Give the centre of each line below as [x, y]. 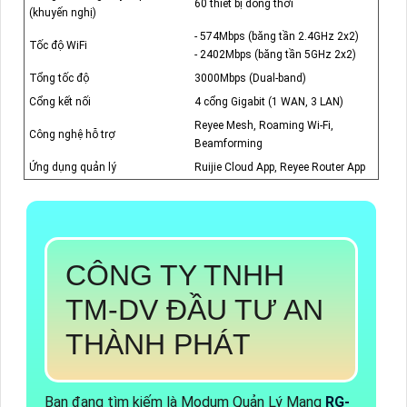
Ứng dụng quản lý [73, 168]
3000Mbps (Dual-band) [250, 79]
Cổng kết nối [60, 102]
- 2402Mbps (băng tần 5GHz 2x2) [275, 55]
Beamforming [228, 144]
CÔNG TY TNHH [175, 276]
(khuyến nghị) [63, 13]
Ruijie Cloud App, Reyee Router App [280, 168]
